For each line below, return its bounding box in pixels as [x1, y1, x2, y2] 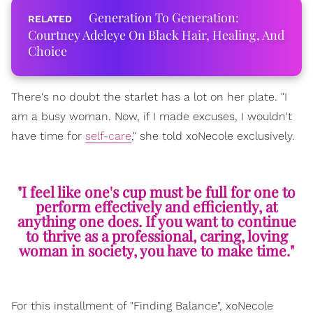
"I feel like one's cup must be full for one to [17, 182, 296, 202]
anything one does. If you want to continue [17, 211, 296, 231]
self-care [85, 129, 131, 143]
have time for [11, 129, 85, 143]
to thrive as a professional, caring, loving [25, 226, 288, 246]
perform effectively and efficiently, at [36, 196, 277, 217]
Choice [28, 43, 67, 60]
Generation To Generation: [89, 9, 239, 27]
